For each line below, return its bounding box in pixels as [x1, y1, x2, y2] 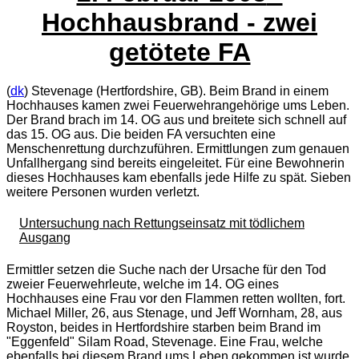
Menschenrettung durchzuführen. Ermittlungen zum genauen [6, 142, 349, 156]
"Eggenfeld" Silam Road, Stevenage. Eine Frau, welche [6, 334, 323, 349]
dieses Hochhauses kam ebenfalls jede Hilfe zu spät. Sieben [6, 171, 351, 185]
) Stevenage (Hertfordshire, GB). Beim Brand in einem [24, 84, 329, 99]
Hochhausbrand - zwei [42, 7, 317, 37]
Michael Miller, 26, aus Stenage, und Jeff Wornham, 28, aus [6, 305, 342, 320]
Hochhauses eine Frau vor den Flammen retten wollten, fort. [6, 291, 345, 305]
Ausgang [19, 231, 71, 245]
